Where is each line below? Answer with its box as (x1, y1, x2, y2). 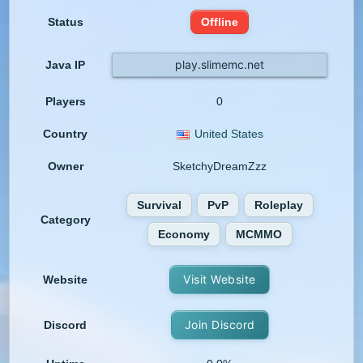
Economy (157, 228, 210, 241)
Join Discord (184, 318, 255, 332)
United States (194, 127, 263, 141)
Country (43, 127, 88, 141)
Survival (136, 199, 181, 212)
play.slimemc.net (175, 58, 265, 72)
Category (40, 213, 91, 227)
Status (47, 15, 83, 29)
